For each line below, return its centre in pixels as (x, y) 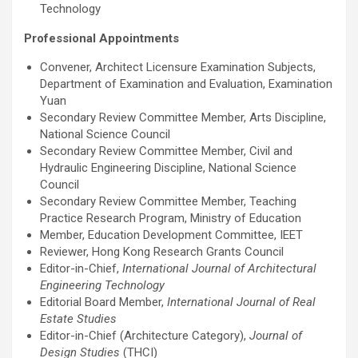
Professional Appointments (101, 38)
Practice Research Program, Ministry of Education (171, 218)
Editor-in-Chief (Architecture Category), (145, 336)
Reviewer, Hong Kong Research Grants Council (162, 252)
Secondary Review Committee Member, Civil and (166, 151)
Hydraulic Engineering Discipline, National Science (168, 168)
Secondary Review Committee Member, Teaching (168, 201)
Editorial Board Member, (103, 302)
